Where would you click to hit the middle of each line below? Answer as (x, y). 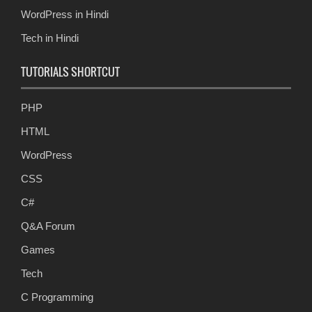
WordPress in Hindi (65, 15)
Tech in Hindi (50, 38)
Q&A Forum (48, 226)
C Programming (57, 297)
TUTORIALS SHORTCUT (70, 72)
